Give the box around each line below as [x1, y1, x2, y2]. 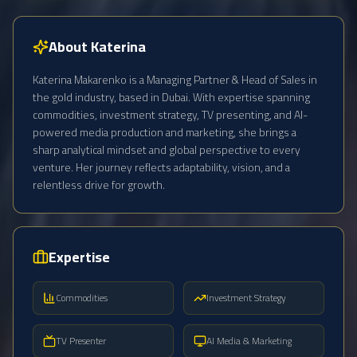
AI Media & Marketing [206, 331, 292, 350]
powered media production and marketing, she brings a [33, 122, 296, 143]
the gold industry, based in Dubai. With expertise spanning [33, 87, 310, 108]
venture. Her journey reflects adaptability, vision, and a [33, 157, 290, 178]
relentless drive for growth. [33, 175, 165, 195]
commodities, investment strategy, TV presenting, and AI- [33, 104, 308, 125]
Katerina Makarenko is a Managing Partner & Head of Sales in [33, 69, 317, 90]
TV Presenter [56, 331, 106, 350]
